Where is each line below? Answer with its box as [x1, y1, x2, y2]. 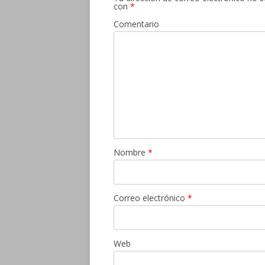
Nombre [114, 147, 148, 158]
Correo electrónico [114, 192, 188, 203]
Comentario [114, 18, 159, 30]
